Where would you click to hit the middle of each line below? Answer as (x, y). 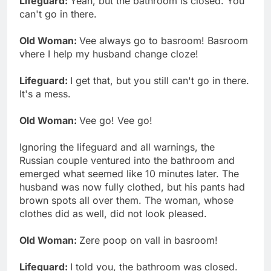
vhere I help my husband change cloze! (109, 54)
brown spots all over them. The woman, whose (126, 200)
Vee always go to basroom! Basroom (164, 40)
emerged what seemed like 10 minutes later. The (129, 173)
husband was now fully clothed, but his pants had (132, 187)
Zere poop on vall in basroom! (149, 240)
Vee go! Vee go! (116, 120)
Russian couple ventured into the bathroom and (127, 160)
